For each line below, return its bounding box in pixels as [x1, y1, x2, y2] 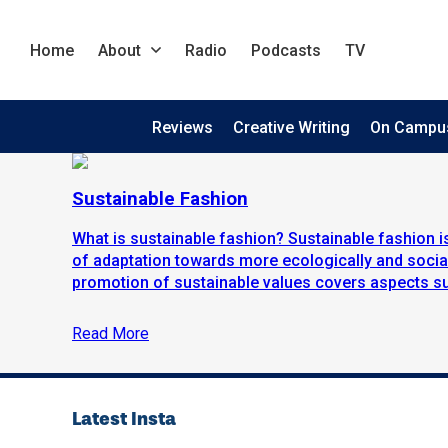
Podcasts [251, 40, 321, 60]
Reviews [151, 118, 213, 137]
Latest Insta [72, 408, 176, 431]
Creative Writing [232, 118, 350, 137]
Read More [72, 324, 149, 344]
